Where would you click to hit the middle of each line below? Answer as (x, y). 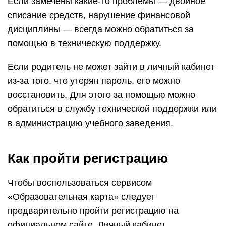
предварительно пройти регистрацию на (93, 211)
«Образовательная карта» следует (81, 197)
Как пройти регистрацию (88, 158)
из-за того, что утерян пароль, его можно (94, 81)
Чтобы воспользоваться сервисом (80, 183)
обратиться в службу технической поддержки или (112, 109)
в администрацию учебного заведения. (90, 123)
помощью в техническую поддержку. (84, 43)
